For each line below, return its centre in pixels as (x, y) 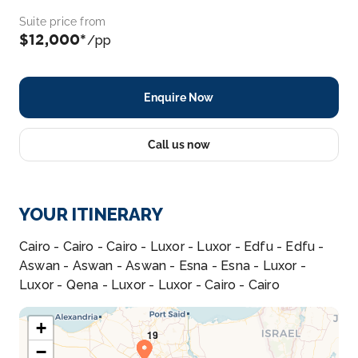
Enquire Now (179, 97)
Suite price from (63, 22)
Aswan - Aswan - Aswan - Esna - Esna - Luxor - (163, 266)
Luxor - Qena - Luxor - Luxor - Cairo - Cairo (149, 285)
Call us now (179, 145)
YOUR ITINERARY (91, 214)
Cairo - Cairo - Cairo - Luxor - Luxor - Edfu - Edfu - (172, 247)
